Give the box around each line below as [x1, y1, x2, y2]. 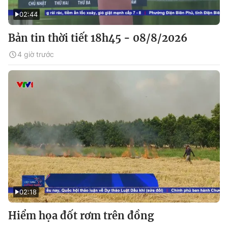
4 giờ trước [17, 50, 54, 59]
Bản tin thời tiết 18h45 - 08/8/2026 [8, 32, 187, 44]
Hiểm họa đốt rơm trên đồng [8, 209, 154, 222]
